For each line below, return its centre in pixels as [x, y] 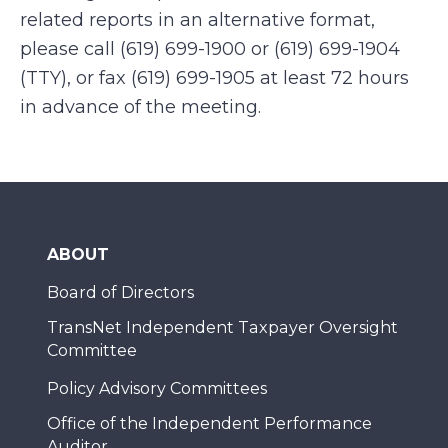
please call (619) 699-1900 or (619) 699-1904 [210, 49]
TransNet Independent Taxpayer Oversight [222, 327]
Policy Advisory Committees [157, 388]
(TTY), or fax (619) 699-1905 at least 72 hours [214, 78]
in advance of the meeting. [140, 107]
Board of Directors [120, 292]
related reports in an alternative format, [197, 20]
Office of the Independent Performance [209, 423]
